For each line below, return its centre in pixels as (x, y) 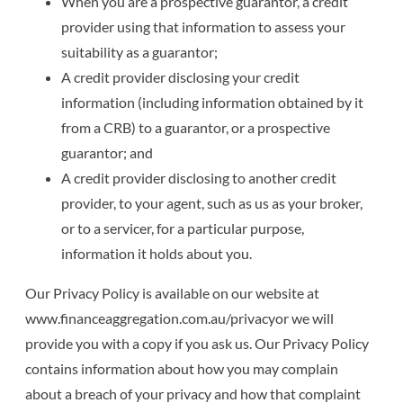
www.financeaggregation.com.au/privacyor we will (180, 318)
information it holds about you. (157, 253)
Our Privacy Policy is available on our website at (173, 292)
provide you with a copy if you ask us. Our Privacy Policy (197, 343)
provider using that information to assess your (204, 26)
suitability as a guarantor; (140, 51)
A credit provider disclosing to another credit (199, 177)
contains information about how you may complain (182, 368)
